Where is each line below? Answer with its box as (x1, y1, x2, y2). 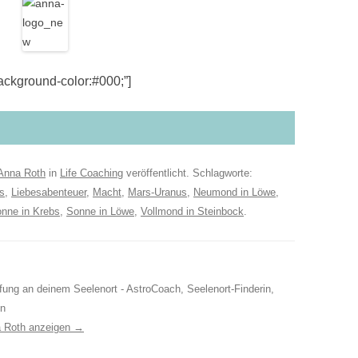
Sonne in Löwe (66, 205, 134, 217)
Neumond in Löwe (193, 186, 276, 198)
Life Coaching (60, 167, 123, 179)
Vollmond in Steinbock (141, 205, 244, 217)
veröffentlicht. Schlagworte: (123, 167, 253, 179)
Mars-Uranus (128, 186, 187, 198)
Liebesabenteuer (11, 186, 86, 198)
